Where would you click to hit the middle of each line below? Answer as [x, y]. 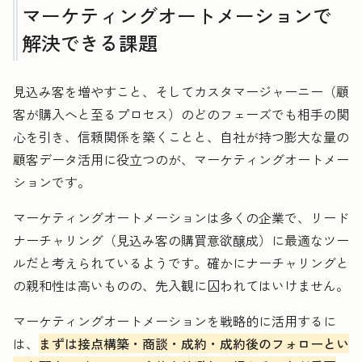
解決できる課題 [90, 42]
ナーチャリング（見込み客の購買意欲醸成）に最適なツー [181, 240]
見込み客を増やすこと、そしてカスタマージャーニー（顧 [181, 91]
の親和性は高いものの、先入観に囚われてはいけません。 [181, 285]
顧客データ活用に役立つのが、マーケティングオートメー [181, 159]
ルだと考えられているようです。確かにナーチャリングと [181, 262]
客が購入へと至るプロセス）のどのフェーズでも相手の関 [181, 114]
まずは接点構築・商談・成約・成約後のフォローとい [194, 343]
